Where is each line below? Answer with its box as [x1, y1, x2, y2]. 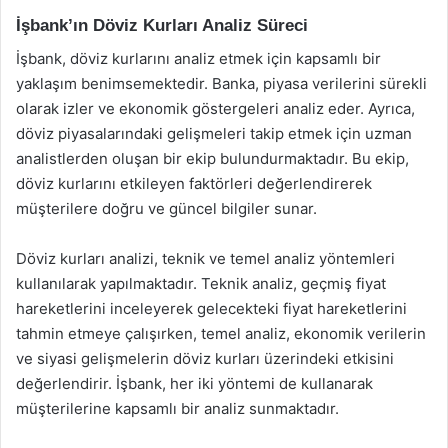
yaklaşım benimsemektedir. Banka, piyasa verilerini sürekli [16, 73, 427, 93]
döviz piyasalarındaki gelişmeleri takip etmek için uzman [16, 123, 412, 143]
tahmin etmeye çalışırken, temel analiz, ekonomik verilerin [16, 323, 426, 343]
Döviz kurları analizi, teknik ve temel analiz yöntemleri [16, 248, 395, 268]
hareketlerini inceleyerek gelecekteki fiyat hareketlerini [16, 298, 407, 318]
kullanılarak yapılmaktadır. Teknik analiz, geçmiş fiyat [16, 273, 386, 293]
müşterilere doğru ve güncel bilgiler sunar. [16, 198, 317, 218]
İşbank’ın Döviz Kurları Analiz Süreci [16, 16, 308, 35]
